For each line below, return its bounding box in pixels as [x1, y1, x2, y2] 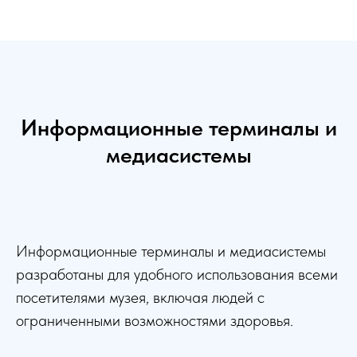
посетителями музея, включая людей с [16, 287, 265, 307]
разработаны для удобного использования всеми [16, 264, 338, 284]
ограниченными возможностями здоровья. [16, 310, 293, 330]
